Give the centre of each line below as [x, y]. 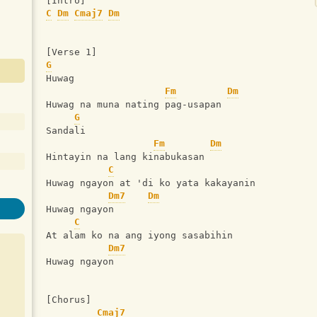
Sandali [66, 131]
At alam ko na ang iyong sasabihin [139, 236]
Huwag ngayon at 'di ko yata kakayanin [151, 183]
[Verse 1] [71, 52]
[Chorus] [69, 300]
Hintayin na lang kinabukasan [125, 157]
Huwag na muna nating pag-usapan [134, 105]
